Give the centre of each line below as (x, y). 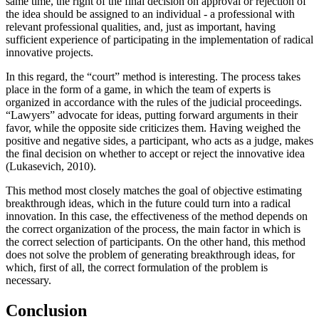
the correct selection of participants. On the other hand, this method (156, 242)
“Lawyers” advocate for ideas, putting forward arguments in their (152, 115)
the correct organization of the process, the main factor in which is (153, 229)
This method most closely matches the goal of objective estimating (154, 191)
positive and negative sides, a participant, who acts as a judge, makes (159, 141)
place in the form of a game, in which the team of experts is (138, 90)
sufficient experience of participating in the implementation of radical (159, 40)
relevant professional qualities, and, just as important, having (141, 27)
